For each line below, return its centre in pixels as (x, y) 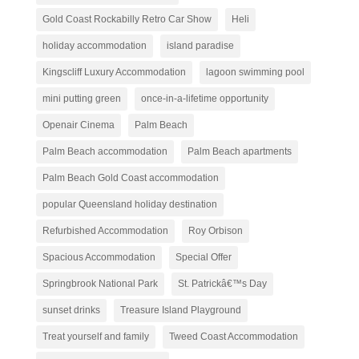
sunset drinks (71, 310)
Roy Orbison (215, 230)
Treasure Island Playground (180, 310)
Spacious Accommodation (99, 257)
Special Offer (203, 257)
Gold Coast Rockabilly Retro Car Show (127, 19)
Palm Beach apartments (239, 151)
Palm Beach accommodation (105, 151)
